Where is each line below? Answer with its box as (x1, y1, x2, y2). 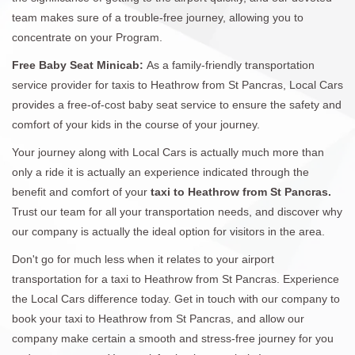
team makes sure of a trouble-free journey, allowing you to (12, 10, 303, 24)
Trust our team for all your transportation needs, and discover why (12, 204, 342, 218)
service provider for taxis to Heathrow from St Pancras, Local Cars (12, 78, 343, 91)
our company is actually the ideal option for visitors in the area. (12, 224, 325, 238)
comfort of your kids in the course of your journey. (12, 117, 260, 131)
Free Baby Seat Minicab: (12, 58, 147, 71)
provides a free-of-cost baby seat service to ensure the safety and (12, 97, 342, 111)
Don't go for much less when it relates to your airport (12, 252, 274, 265)
